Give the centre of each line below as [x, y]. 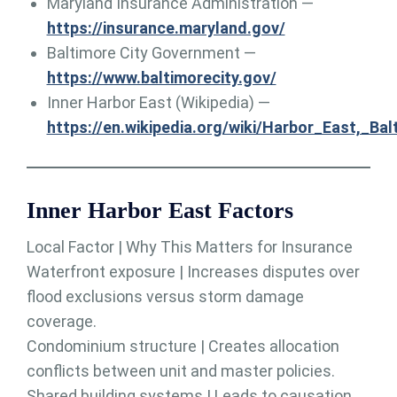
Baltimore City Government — [151, 53]
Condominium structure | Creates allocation [183, 346]
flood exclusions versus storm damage [165, 297]
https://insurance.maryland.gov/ [166, 28]
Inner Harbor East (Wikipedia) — [158, 103]
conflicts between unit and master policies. [181, 371]
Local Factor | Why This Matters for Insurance [190, 247]
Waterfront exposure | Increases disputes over [193, 272]
